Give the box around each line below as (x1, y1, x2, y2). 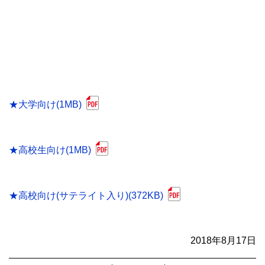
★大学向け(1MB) (9, 99, 82, 110)
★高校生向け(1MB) (9, 144, 91, 155)
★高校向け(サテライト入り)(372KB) (9, 190, 163, 201)
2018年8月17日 (190, 235, 256, 245)
